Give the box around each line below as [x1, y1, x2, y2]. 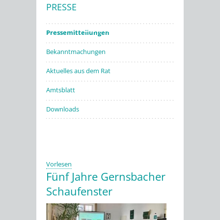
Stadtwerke [83, 23, 132, 34]
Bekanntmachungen [46, 47, 106, 56]
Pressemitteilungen [46, 28, 110, 37]
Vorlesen [46, 160, 72, 168]
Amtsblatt [46, 85, 75, 94]
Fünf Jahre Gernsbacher [46, 169, 165, 184]
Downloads [46, 105, 79, 113]
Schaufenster [46, 184, 112, 198]
